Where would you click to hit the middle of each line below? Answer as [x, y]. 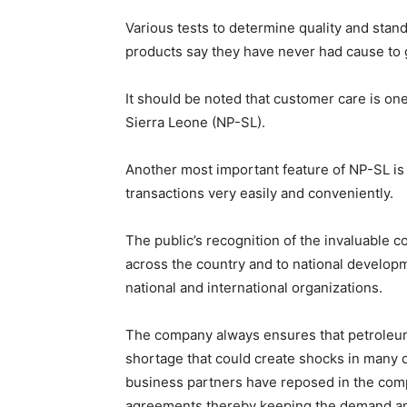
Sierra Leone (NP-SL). [195, 122]
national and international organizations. [254, 288]
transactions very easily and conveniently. [259, 193]
